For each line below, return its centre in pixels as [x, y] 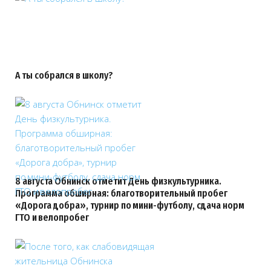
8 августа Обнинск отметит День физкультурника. [118, 181]
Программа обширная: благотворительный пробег [121, 193]
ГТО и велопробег [52, 217]
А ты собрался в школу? [64, 75]
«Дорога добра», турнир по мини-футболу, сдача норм [130, 205]
